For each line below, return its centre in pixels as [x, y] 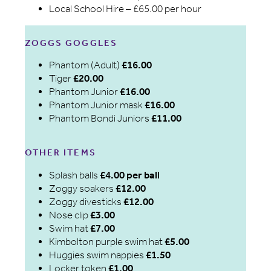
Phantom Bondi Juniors [100, 119]
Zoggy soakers [82, 188]
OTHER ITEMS [60, 153]
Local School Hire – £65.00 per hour [126, 8]
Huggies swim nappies [98, 255]
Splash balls [75, 175]
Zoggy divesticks [87, 201]
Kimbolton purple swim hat [107, 241]
